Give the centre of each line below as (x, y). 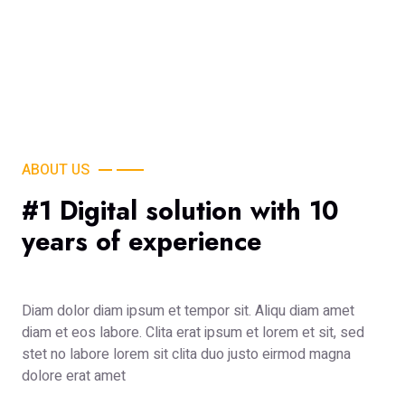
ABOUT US (56, 170)
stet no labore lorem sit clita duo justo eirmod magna (186, 355)
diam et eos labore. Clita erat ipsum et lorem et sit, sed (193, 333)
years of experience (141, 242)
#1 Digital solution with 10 (180, 211)
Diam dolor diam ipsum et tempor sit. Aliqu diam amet (188, 311)
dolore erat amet (74, 377)
